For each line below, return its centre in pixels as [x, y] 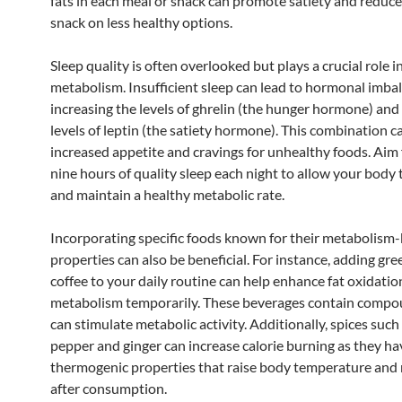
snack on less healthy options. [141, 22]
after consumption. [109, 388]
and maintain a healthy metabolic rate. [167, 194]
